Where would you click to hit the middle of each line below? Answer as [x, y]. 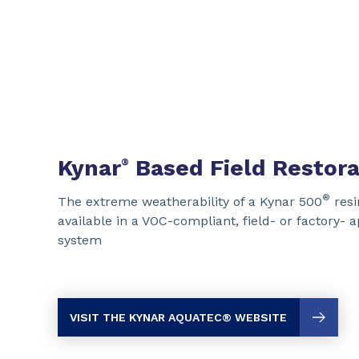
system [80, 240]
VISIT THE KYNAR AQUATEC [146, 317]
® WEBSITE [254, 317]
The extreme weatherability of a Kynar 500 [190, 201]
